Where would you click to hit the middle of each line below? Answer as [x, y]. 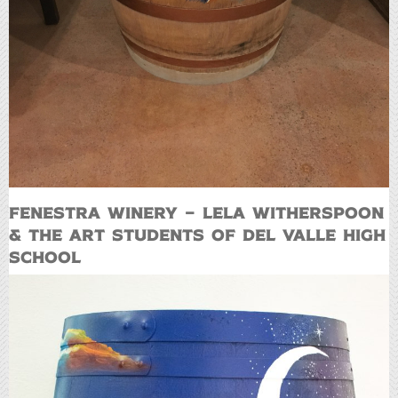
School [45, 256]
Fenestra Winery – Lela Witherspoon [196, 211]
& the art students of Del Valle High [197, 234]
